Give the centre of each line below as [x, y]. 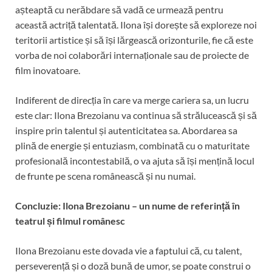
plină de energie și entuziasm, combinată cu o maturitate [132, 145]
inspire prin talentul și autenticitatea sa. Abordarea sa [126, 130]
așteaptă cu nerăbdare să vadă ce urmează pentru [119, 9]
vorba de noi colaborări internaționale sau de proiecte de [132, 55]
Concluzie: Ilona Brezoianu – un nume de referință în [127, 205]
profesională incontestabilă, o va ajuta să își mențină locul [135, 160]
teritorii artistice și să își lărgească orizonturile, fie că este [134, 39]
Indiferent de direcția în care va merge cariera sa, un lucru [132, 100]
